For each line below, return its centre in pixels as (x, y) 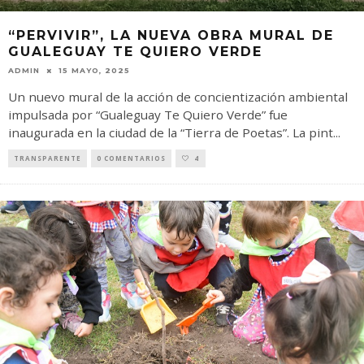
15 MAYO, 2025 (94, 71)
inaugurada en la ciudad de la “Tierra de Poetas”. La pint (171, 133)
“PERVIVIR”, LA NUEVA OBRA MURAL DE (171, 36)
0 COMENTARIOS (131, 158)
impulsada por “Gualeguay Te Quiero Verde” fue (148, 115)
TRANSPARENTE (48, 158)
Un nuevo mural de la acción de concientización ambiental (178, 97)
